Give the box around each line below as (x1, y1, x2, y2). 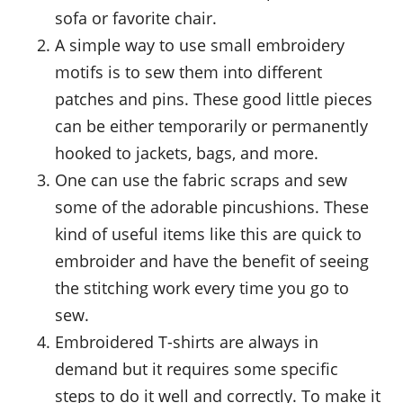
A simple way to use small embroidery (55, 33, 345, 56)
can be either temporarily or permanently (55, 114, 368, 137)
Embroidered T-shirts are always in (55, 330, 318, 353)
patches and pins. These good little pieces (55, 87, 372, 110)
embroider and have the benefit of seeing (55, 249, 369, 272)
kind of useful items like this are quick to (55, 222, 362, 245)
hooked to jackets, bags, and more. (55, 141, 318, 164)
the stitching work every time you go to (55, 276, 349, 299)
